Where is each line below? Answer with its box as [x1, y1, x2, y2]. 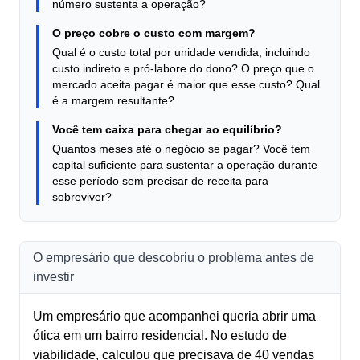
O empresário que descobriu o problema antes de [33, 251, 314, 264]
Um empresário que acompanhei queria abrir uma [33, 309, 316, 323]
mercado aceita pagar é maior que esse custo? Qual [52, 78, 320, 91]
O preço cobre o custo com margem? [52, 27, 256, 39]
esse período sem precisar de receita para [52, 174, 268, 187]
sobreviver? [52, 190, 112, 203]
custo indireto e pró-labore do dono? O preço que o [52, 62, 314, 75]
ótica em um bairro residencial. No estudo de [33, 329, 287, 342]
